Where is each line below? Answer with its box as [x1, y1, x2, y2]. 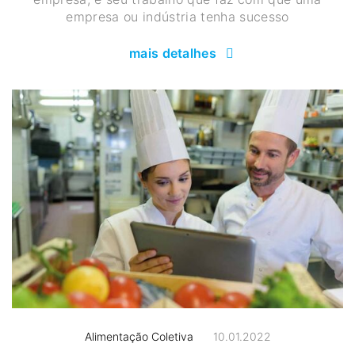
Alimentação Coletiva [84, 329, 193, 343]
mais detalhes [129, 45, 216, 62]
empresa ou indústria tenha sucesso [66, 9, 289, 25]
